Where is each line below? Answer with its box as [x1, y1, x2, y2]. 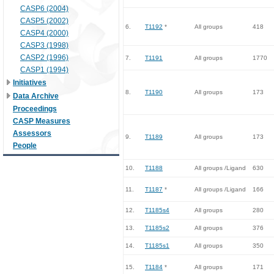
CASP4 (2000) [20, 29, 68, 37]
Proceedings [13, 105, 57, 113]
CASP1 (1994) [20, 65, 68, 74]
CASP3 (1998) [20, 41, 68, 50]
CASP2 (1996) [20, 53, 68, 62]
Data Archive [13, 92, 59, 100]
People [13, 141, 37, 150]
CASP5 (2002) [20, 17, 68, 25]
